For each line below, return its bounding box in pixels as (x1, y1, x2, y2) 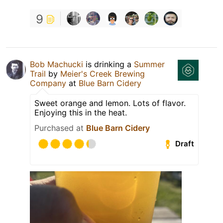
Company (30, 78, 66, 88)
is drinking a (83, 59, 134, 69)
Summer (134, 59, 165, 69)
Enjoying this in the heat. (34, 107, 127, 117)
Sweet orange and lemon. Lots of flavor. (34, 98, 186, 108)
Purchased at (34, 122, 86, 133)
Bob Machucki (30, 59, 83, 69)
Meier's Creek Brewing (60, 68, 145, 79)
